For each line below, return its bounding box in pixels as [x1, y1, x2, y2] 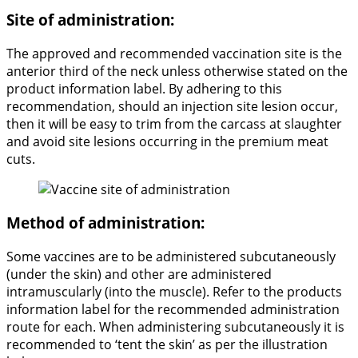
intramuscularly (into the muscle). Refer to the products [6, 282, 342, 300]
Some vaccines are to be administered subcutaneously [6, 247, 336, 265]
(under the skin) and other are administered [6, 265, 272, 283]
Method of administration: [6, 213, 205, 233]
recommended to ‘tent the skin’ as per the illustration [6, 335, 328, 353]
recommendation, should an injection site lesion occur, [6, 97, 338, 115]
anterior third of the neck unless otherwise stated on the [6, 62, 348, 80]
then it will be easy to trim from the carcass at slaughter [6, 114, 342, 133]
